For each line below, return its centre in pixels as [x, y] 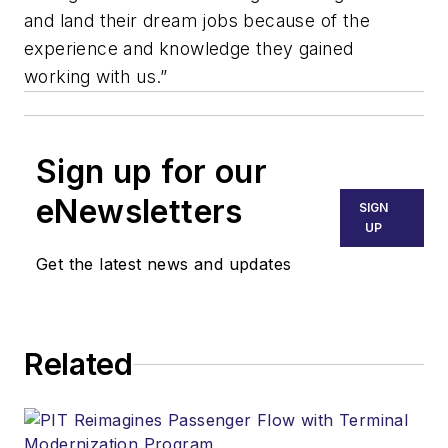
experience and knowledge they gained [189, 49]
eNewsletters [139, 212]
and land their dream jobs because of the [197, 21]
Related [78, 364]
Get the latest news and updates [164, 264]
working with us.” [96, 77]
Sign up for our [151, 172]
